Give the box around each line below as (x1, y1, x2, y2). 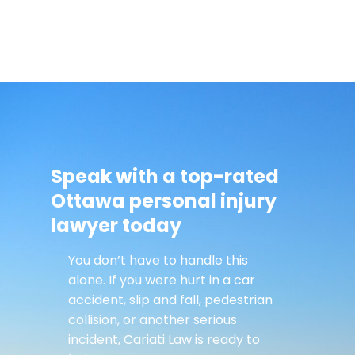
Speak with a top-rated (51, 163, 280, 189)
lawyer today (51, 212, 182, 239)
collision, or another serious (68, 311, 238, 329)
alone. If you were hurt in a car (68, 271, 256, 289)
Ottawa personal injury (51, 188, 277, 214)
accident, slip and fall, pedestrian (68, 291, 273, 309)
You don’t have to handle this (68, 251, 249, 269)
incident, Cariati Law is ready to (68, 330, 261, 349)
